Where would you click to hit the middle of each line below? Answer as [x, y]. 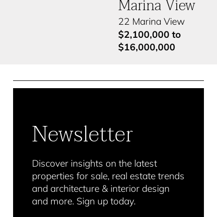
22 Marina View [152, 21]
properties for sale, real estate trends [108, 176]
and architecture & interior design [101, 188]
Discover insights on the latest [95, 163]
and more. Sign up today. [84, 201]
